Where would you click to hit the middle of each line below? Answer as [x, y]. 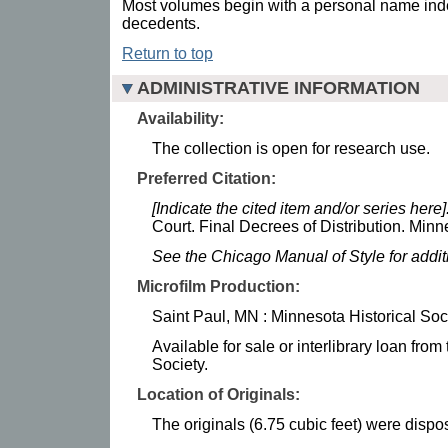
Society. [180, 364]
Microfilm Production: [218, 286]
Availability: [180, 118]
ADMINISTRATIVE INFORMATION [278, 87]
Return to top [167, 53]
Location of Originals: [218, 394]
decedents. [161, 23]
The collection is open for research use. [291, 148]
